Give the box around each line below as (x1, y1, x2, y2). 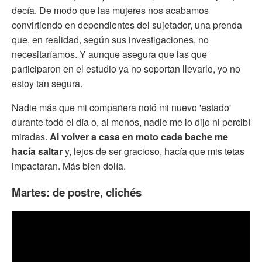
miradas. (12, 129, 50, 143)
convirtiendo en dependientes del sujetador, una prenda (12, 18, 242, 32)
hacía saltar (12, 144, 63, 158)
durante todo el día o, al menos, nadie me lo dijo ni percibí (12, 115, 250, 129)
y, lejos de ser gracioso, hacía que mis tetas (63, 144, 244, 158)
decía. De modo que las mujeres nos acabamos (12, 3, 209, 17)
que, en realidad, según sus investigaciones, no (12, 32, 209, 46)
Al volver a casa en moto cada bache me (50, 129, 228, 143)
